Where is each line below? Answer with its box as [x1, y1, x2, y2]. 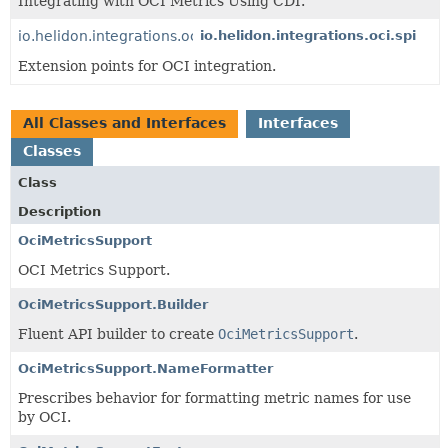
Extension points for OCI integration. [18, 57, 276, 74]
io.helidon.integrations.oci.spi [199, 27, 416, 43]
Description [18, 203, 101, 219]
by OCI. [18, 408, 71, 425]
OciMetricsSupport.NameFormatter [18, 360, 273, 376]
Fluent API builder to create [18, 325, 218, 342]
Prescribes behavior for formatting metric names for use [18, 389, 411, 406]
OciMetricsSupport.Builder [18, 296, 208, 312]
